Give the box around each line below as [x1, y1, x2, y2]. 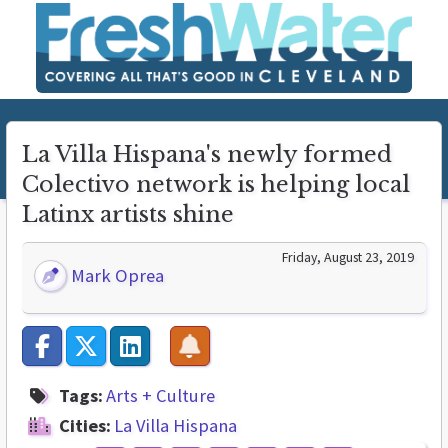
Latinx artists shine [22, 201, 234, 229]
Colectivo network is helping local [22, 171, 410, 199]
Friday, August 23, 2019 [282, 248, 414, 267]
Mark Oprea [67, 264, 165, 288]
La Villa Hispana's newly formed [22, 141, 392, 169]
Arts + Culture [106, 384, 215, 408]
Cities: [59, 414, 111, 438]
